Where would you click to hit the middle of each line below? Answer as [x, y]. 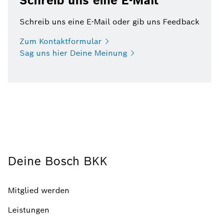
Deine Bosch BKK [58, 161]
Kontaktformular [70, 41]
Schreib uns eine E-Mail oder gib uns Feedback [109, 22]
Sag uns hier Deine [56, 53]
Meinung [111, 53]
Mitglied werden [39, 190]
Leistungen [29, 210]
